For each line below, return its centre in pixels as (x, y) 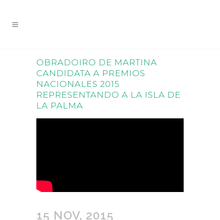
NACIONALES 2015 (78, 84)
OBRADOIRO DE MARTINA (97, 62)
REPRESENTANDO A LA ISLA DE (109, 95)
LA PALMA (60, 106)
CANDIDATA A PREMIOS (91, 73)
